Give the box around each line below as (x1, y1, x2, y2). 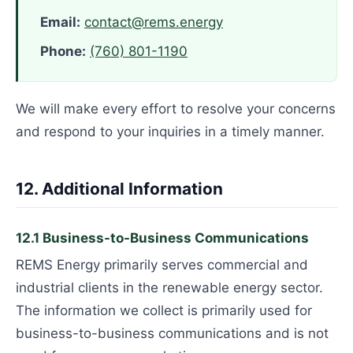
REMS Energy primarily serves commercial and (16, 257, 308, 273)
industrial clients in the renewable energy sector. (16, 280, 323, 295)
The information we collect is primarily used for (16, 303, 312, 318)
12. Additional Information (16, 179, 223, 199)
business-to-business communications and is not (16, 325, 329, 341)
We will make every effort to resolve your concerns (16, 101, 336, 117)
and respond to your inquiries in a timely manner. (16, 124, 325, 139)
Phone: (40, 43, 86, 59)
